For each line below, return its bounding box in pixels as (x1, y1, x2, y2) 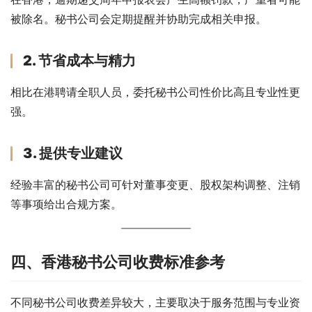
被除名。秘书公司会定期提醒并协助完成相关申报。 (10, 11, 267, 26)
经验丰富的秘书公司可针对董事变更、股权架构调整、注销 (10, 177, 300, 192)
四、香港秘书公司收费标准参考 (10, 252, 225, 271)
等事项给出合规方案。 (10, 196, 122, 211)
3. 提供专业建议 (23, 144, 123, 162)
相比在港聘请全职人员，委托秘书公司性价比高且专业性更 (10, 84, 300, 99)
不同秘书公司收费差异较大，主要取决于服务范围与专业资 (10, 295, 300, 309)
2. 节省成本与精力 (23, 52, 136, 69)
